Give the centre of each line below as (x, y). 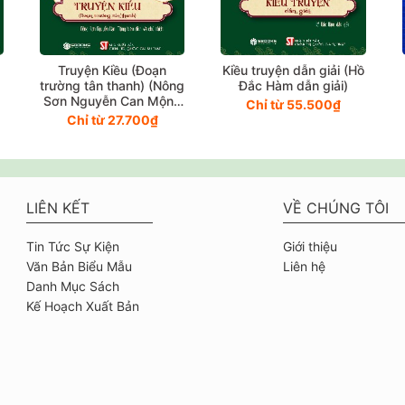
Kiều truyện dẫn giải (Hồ (293, 70)
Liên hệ (305, 266)
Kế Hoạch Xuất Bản (82, 306)
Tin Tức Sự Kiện (72, 246)
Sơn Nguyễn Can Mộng (112, 100)
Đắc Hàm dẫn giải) (293, 85)
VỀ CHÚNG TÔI (336, 207)
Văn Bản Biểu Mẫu (79, 266)
